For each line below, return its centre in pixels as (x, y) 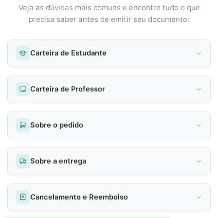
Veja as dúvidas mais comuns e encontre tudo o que (109, 8)
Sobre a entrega (58, 161)
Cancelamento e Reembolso (79, 197)
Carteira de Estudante (68, 53)
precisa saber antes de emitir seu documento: (109, 19)
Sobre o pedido (57, 125)
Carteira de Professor (68, 89)
